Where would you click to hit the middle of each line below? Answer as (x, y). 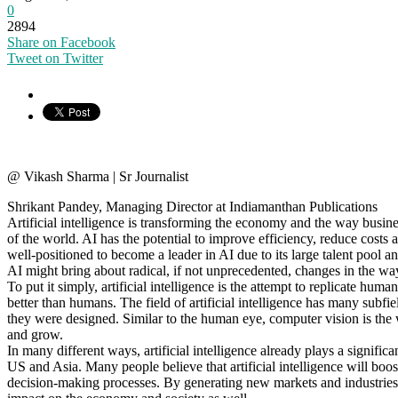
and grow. (35, 334)
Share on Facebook (61, 42)
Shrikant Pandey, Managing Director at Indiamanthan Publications (192, 206)
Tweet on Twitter (55, 58)
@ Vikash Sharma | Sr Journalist (98, 176)
